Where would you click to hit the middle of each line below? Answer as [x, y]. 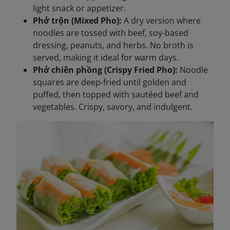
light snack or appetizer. [79, 8]
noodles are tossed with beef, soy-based [111, 33]
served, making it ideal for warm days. [106, 57]
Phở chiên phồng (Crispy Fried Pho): [105, 70]
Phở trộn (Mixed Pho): [78, 20]
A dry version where [162, 20]
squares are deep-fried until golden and [110, 82]
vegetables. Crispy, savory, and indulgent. [113, 107]
